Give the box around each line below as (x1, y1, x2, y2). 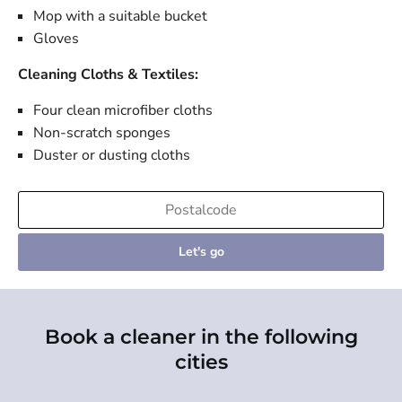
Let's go (178, 243, 224, 261)
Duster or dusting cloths (33, 145, 190, 166)
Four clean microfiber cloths (33, 100, 213, 121)
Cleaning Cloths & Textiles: (18, 65, 198, 85)
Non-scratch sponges (33, 123, 170, 144)
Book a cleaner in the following (44, 325, 358, 350)
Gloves (33, 29, 79, 49)
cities (174, 350, 228, 375)
